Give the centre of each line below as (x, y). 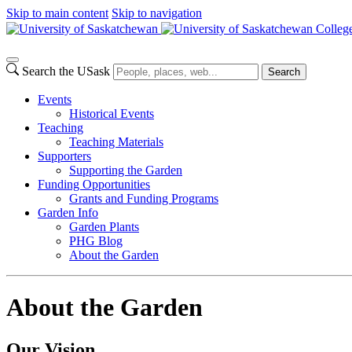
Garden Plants (104, 227)
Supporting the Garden (126, 170)
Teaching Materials (116, 142)
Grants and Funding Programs (144, 198)
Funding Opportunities (94, 184)
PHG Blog (96, 241)
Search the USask (66, 71)
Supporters (64, 156)
